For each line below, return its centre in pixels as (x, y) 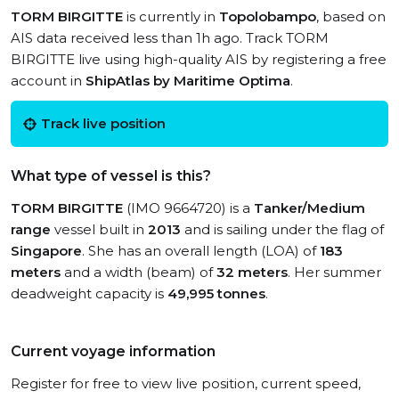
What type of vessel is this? (111, 176)
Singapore (46, 251)
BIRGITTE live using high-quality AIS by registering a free (199, 59)
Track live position (103, 123)
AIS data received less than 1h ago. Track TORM (170, 38)
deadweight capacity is (89, 293)
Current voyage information (113, 351)
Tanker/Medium (309, 208)
